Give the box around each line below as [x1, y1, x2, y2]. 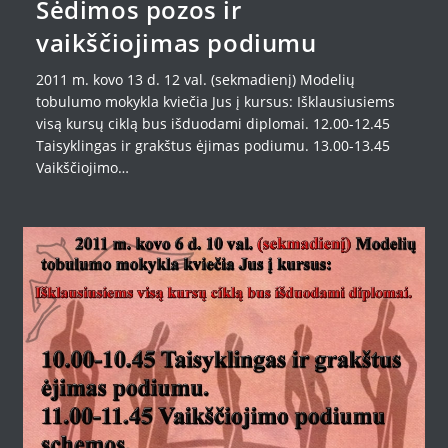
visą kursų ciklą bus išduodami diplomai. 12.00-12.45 [35, 114, 390, 134]
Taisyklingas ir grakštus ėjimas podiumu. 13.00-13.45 [35, 136, 390, 156]
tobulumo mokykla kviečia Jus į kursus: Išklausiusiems [35, 92, 395, 112]
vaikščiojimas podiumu [35, 26, 317, 60]
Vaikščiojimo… [35, 158, 129, 178]
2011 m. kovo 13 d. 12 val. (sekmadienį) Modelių [35, 70, 355, 90]
